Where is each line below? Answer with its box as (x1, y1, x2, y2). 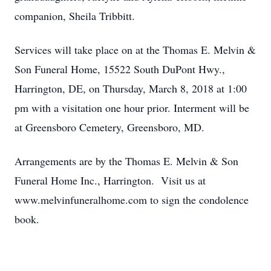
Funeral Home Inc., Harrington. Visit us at (15, 173, 206, 188)
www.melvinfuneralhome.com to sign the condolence (15, 192, 249, 207)
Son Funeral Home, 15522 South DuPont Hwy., (15, 62, 225, 76)
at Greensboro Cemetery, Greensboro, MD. (15, 120, 204, 134)
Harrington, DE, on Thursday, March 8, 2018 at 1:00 (15, 81, 247, 96)
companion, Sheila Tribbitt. (15, 8, 135, 23)
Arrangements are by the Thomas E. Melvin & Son (15, 154, 238, 168)
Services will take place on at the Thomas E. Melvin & (15, 42, 256, 57)
